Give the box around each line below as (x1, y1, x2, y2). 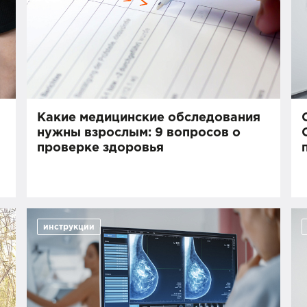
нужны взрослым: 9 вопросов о (37, 127, 241, 138)
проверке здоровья (37, 143, 164, 153)
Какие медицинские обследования (37, 112, 261, 123)
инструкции (43, 223, 95, 231)
